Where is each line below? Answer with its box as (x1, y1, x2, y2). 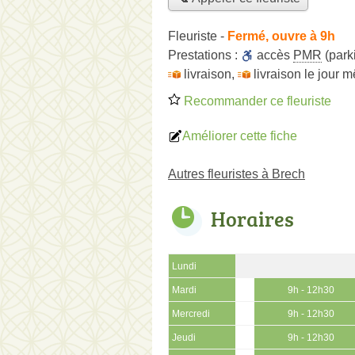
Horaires (211, 204, 294, 233)
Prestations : (168, 48, 241, 62)
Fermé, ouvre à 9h (227, 29, 335, 43)
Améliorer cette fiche (182, 128, 297, 143)
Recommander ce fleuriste (181, 94, 331, 108)
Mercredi (172, 308, 210, 319)
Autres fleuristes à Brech (168, 166, 305, 181)
